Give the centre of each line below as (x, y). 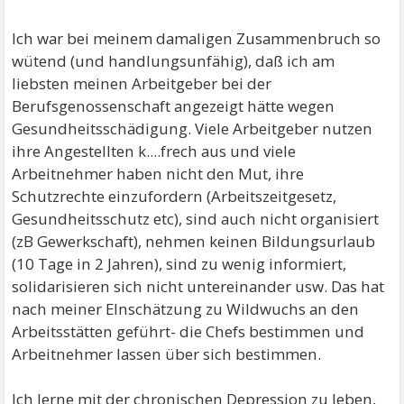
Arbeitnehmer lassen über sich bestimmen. (167, 354)
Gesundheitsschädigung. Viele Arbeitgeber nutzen (193, 129)
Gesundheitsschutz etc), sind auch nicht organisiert (196, 219)
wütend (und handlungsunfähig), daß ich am (174, 61)
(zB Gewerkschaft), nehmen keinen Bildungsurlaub (194, 241)
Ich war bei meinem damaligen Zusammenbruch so (197, 38)
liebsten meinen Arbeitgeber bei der (142, 83)
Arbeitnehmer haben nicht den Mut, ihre (158, 174)
